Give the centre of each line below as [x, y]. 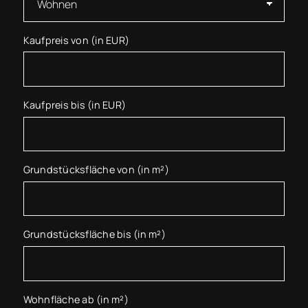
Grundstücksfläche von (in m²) [96, 170]
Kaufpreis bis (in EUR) [75, 104]
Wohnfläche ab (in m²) [76, 299]
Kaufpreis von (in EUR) [76, 40]
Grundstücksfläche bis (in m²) [94, 234]
